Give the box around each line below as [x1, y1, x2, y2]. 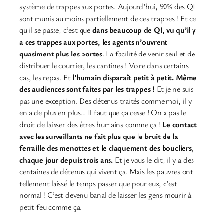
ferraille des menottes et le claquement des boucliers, [19, 142, 194, 154]
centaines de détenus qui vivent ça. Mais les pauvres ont [19, 166, 193, 177]
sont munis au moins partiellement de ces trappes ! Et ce [19, 13, 196, 24]
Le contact [162, 119, 197, 130]
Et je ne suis [156, 83, 193, 95]
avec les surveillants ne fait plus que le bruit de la [19, 131, 178, 142]
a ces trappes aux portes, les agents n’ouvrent [19, 36, 168, 48]
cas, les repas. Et [19, 72, 71, 83]
